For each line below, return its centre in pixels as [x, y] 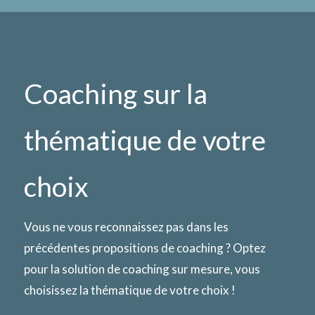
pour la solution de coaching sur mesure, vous [142, 269]
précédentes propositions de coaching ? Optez [145, 248]
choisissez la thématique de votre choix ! [130, 290]
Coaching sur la [116, 94]
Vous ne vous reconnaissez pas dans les [126, 227]
